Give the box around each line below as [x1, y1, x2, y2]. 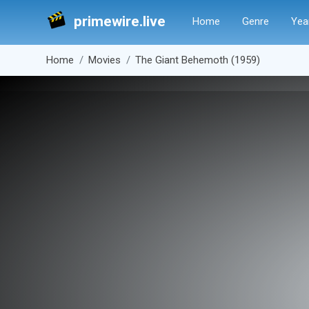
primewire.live [74, 13, 166, 30]
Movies [88, 54, 121, 66]
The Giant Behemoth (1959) [135, 54, 260, 66]
